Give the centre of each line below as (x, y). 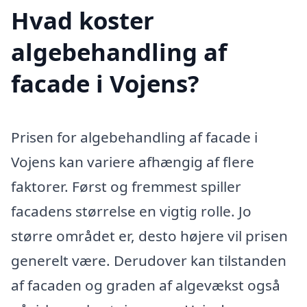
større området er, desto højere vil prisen (149, 235)
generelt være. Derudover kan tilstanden (149, 260)
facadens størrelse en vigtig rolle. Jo (131, 211)
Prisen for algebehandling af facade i (134, 137)
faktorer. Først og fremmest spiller (126, 186)
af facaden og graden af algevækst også (146, 285)
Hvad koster (83, 20)
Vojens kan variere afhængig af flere (133, 161)
